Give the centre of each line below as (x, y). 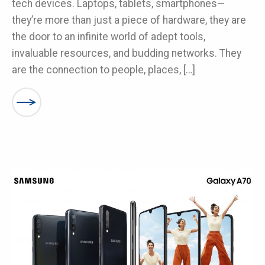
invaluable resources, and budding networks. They (127, 54)
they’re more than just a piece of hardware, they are (129, 20)
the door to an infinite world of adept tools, (109, 37)
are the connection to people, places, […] (104, 70)
